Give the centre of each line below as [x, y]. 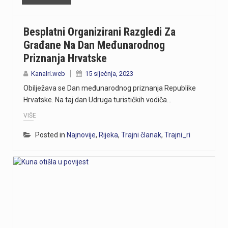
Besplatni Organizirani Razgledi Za [99, 32]
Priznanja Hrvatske [65, 59]
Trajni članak [141, 135]
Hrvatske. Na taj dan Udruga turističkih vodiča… [97, 100]
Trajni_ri [177, 135]
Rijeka [108, 135]
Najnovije [81, 135]
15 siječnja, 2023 [109, 74]
